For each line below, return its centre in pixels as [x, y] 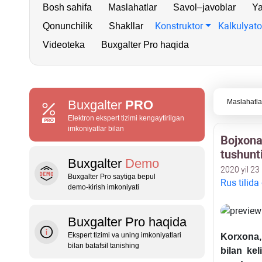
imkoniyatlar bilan [96, 129]
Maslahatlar [132, 7]
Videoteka [64, 45]
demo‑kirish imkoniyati [104, 187]
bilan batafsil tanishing [104, 246]
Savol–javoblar [204, 7]
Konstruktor [179, 26]
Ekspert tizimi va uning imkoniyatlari [125, 235]
